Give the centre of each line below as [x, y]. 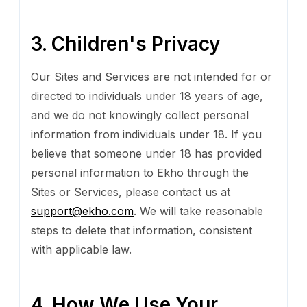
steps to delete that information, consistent [142, 230]
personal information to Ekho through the [140, 172]
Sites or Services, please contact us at [131, 192]
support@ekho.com [82, 211]
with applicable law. [81, 249]
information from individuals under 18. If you [146, 134]
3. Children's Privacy [125, 44]
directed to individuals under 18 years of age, [147, 96]
